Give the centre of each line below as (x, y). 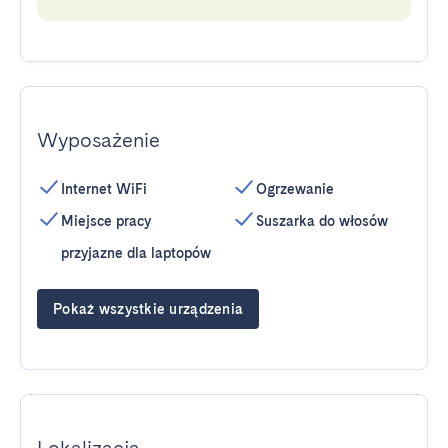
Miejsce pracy (106, 221)
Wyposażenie (98, 140)
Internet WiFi (104, 189)
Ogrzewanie (295, 189)
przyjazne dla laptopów (136, 253)
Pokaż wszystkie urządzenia (148, 309)
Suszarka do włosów (322, 221)
